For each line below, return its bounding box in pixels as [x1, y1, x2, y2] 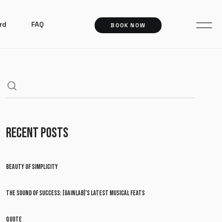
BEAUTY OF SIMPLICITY [6, 163, 58, 171]
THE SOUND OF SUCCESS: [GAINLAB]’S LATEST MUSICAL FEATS [6, 189, 145, 197]
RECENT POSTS [6, 125, 69, 141]
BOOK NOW [111, 21, 146, 29]
